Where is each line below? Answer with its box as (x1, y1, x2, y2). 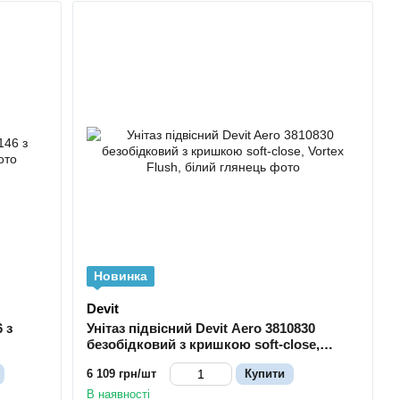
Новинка (94, 269, 148, 284)
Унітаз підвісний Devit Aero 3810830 (87, 321, 316, 337)
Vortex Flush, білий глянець (87, 353, 267, 369)
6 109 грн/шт (87, 367, 157, 381)
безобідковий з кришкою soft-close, (87, 337, 321, 353)
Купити (245, 367, 286, 381)
